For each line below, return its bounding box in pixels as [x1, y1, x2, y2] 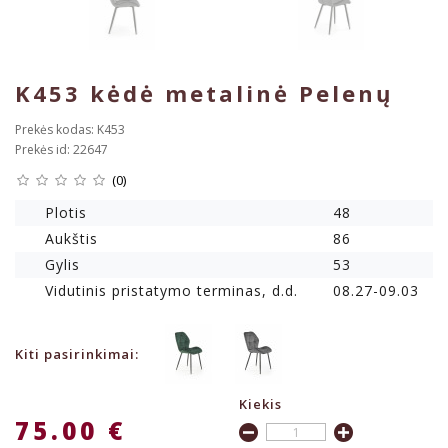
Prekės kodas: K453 [15, 121, 125, 139]
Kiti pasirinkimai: [15, 345, 139, 364]
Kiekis [239, 395, 282, 414]
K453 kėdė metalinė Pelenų [15, 78, 393, 109]
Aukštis [45, 229, 98, 249]
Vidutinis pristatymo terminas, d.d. [45, 281, 298, 301]
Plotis [45, 203, 87, 223]
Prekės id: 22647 [15, 141, 108, 159]
